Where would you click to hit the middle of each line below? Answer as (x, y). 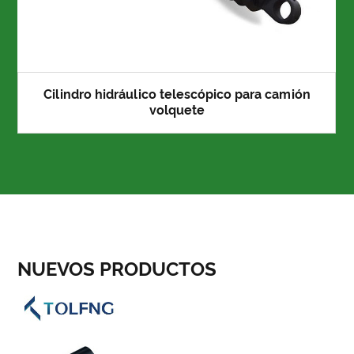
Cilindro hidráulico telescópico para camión (177, 94)
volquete (177, 110)
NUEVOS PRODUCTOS (117, 269)
